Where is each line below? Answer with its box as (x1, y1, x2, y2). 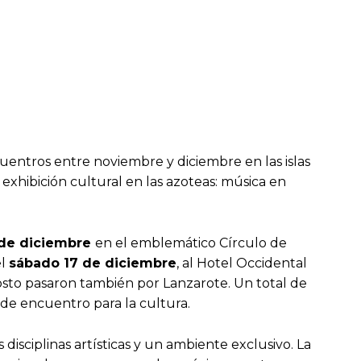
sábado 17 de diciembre (9, 255, 176, 272)
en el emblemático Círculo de (95, 235, 287, 251)
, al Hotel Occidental (176, 255, 307, 272)
